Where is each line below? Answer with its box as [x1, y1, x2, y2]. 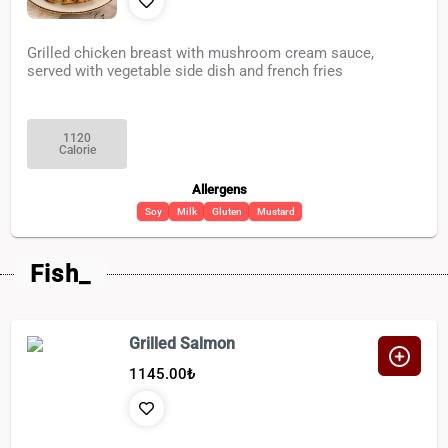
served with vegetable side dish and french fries [27, 62, 344, 81]
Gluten [211, 205, 242, 217]
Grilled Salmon [129, 334, 236, 354]
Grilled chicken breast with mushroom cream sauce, [27, 44, 375, 63]
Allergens [192, 182, 247, 198]
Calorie [58, 142, 96, 157]
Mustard [256, 205, 295, 217]
